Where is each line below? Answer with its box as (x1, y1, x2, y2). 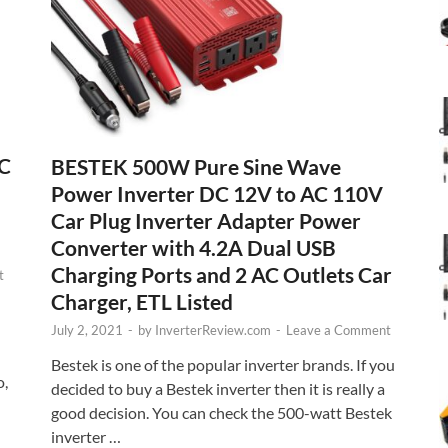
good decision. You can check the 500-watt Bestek (51, 402, 392, 422)
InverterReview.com (155, 321, 271, 338)
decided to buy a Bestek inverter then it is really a (51, 378, 385, 398)
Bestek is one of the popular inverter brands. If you (51, 354, 395, 374)
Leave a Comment (286, 321, 391, 338)
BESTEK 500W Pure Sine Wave (51, 153, 341, 179)
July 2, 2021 (51, 321, 123, 338)
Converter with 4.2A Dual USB (51, 234, 336, 260)
